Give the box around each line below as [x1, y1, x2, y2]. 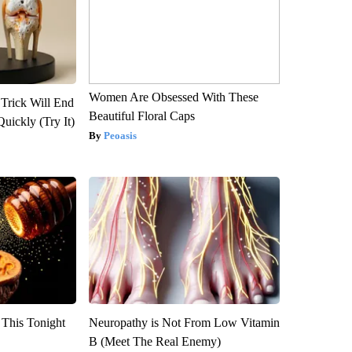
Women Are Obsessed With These [88, 90, 258, 104]
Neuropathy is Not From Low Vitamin [88, 316, 280, 330]
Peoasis [103, 130, 137, 142]
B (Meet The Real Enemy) [88, 335, 221, 349]
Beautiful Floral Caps [88, 109, 195, 123]
